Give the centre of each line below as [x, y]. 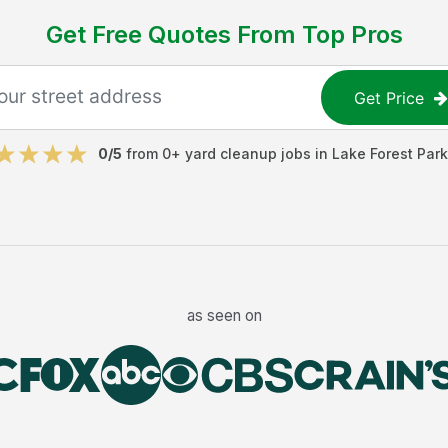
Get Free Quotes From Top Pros [224, 34]
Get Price [389, 97]
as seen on [224, 315]
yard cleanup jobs [248, 153]
